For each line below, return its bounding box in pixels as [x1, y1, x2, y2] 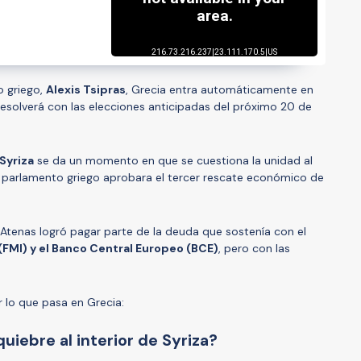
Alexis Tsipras [46, 81, 126, 97]
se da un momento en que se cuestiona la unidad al [34, 152, 313, 168]
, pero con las [218, 240, 290, 255]
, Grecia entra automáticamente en [126, 81, 313, 97]
